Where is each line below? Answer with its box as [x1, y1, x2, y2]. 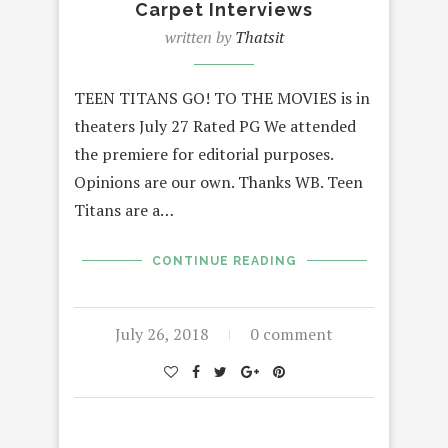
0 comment [250, 322, 333, 345]
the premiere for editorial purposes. [74, 142, 333, 165]
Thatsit [234, 25, 284, 48]
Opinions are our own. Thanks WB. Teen [74, 170, 363, 193]
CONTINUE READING [151, 253, 297, 268]
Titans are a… [74, 198, 174, 221]
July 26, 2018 [115, 322, 209, 345]
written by [164, 25, 235, 48]
